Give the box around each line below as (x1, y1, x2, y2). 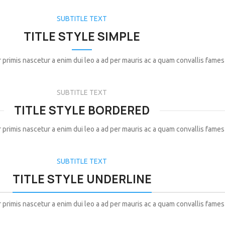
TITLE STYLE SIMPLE (24, 29, 140, 45)
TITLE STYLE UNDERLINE (12, 172, 152, 187)
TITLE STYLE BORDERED (14, 103, 150, 119)
